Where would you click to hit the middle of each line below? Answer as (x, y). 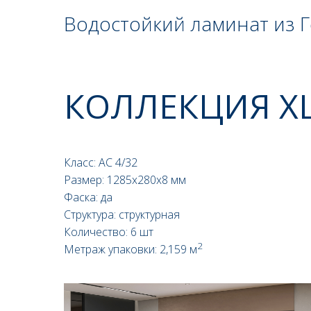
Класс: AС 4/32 (101, 162)
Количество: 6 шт (109, 232)
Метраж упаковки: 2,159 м (131, 249)
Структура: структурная (122, 215)
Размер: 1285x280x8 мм (125, 180)
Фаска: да (88, 197)
